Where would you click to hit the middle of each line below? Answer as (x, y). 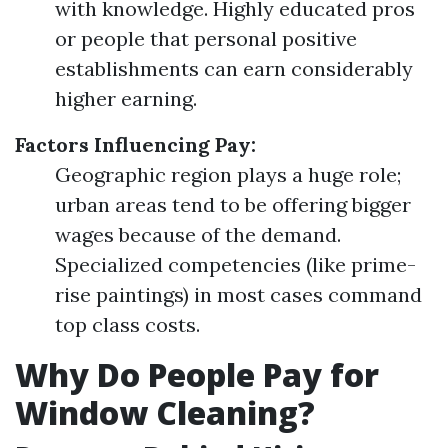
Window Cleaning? (165, 412)
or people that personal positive (206, 38)
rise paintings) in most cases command (238, 294)
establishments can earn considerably (234, 68)
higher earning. (126, 98)
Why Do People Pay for (197, 374)
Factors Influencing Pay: (135, 144)
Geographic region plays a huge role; (228, 174)
